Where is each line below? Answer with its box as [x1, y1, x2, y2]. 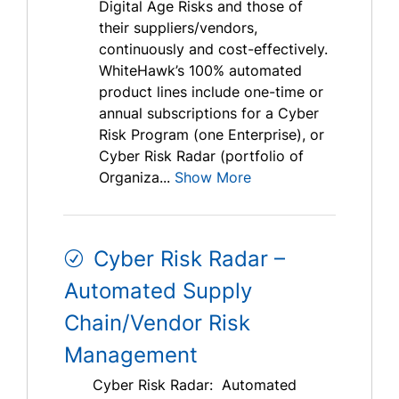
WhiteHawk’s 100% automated [99, 61, 302, 80]
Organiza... [99, 168, 170, 187]
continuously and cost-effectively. [99, 40, 328, 59]
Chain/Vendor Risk [64, 310, 250, 337]
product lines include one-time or [99, 83, 323, 102]
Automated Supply [64, 278, 252, 305]
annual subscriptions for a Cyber [99, 104, 319, 123]
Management [64, 342, 198, 369]
